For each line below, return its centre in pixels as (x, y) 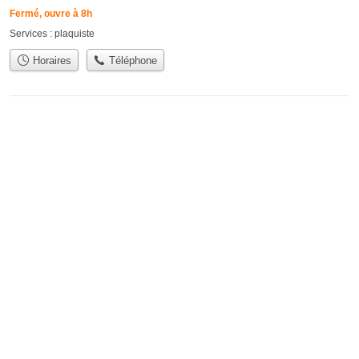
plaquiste (75, 33)
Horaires (50, 60)
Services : (32, 33)
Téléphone (132, 60)
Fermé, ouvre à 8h (51, 13)
